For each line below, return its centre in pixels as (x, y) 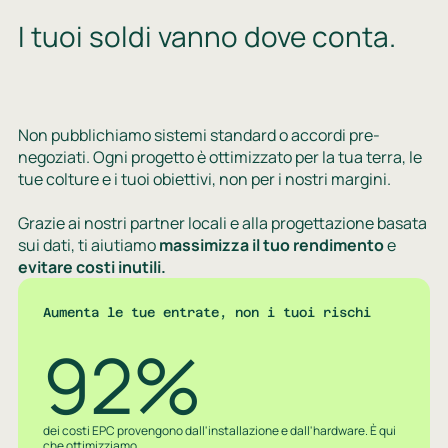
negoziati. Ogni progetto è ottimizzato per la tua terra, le (219, 156)
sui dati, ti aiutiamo (88, 244)
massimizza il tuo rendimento (272, 244)
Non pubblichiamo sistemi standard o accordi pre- (198, 134)
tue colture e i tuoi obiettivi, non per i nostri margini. (204, 178)
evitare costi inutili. (91, 266)
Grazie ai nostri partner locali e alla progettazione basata (222, 222)
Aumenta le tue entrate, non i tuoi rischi (207, 312)
